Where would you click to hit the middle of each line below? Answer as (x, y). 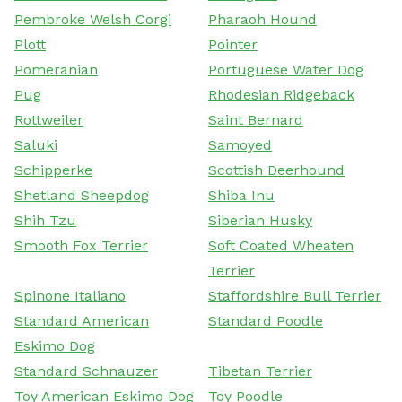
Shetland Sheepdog (82, 195)
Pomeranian (56, 69)
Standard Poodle (266, 320)
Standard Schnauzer (86, 371)
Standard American (82, 320)
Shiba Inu (241, 195)
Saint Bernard (256, 119)
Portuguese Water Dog (286, 69)
